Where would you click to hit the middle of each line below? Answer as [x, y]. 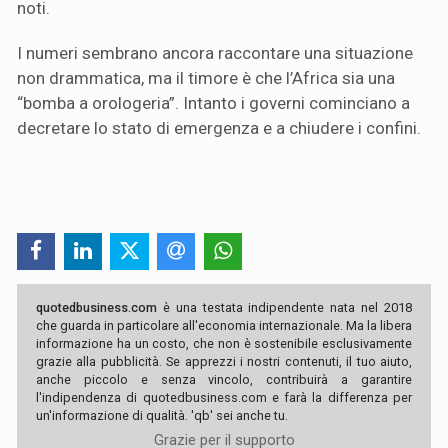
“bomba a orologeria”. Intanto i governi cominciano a [213, 103]
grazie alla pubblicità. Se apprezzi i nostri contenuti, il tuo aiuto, [224, 362]
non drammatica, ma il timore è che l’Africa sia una [206, 78]
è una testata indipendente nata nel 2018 [284, 308]
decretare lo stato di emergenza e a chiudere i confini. [221, 128]
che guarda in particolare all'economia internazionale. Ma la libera [224, 326]
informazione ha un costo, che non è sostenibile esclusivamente [224, 344]
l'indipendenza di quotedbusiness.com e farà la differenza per [224, 398]
